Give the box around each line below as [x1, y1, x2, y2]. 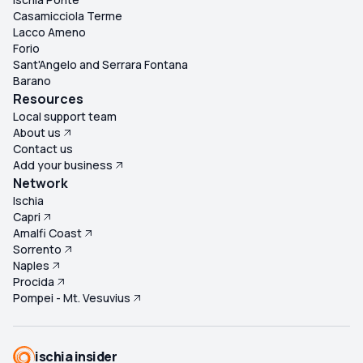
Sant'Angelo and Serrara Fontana [13, 57, 188, 73]
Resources [13, 90, 83, 109]
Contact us [13, 141, 73, 157]
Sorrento [13, 241, 62, 258]
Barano [13, 73, 51, 89]
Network [13, 174, 68, 193]
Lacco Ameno [13, 24, 86, 41]
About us [13, 125, 61, 141]
